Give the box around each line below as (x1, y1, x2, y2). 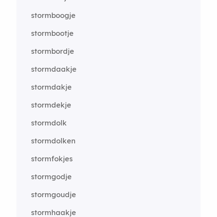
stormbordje (31, 46, 74, 56)
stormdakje (31, 82, 72, 92)
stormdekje (31, 100, 71, 109)
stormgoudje (31, 189, 76, 199)
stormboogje (31, 10, 76, 20)
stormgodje (31, 171, 72, 181)
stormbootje (31, 28, 74, 38)
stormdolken (31, 136, 76, 145)
